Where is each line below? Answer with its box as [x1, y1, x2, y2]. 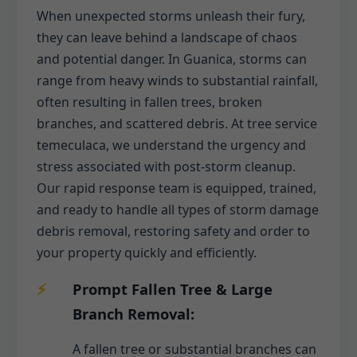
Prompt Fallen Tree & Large [73, 278, 273, 299]
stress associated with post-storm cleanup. [37, 157, 296, 175]
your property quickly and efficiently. [37, 243, 257, 261]
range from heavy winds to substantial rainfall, [37, 71, 318, 89]
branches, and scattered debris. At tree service [37, 114, 317, 132]
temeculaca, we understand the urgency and [37, 135, 306, 154]
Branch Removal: [73, 303, 194, 324]
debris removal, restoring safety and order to [37, 222, 310, 240]
